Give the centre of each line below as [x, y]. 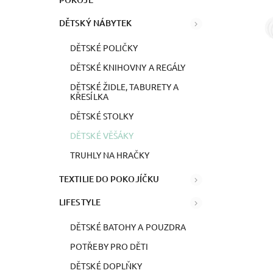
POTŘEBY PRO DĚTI [109, 246]
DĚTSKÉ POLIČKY [104, 47]
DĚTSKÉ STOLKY [102, 115]
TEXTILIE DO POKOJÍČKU [109, 179]
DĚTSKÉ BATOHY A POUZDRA [128, 226]
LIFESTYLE [80, 202]
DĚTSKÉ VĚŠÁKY [102, 135]
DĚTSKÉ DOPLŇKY [106, 265]
